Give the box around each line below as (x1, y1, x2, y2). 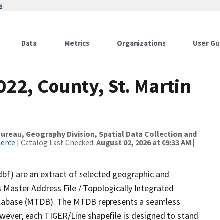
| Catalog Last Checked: (15, 137, 96, 147)
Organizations (117, 38, 165, 48)
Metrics (64, 38, 89, 48)
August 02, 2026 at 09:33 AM (96, 137, 191, 147)
